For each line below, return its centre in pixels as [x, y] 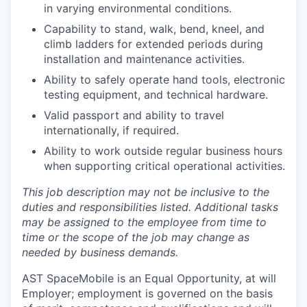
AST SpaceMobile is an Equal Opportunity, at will [149, 278]
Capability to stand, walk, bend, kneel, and [154, 29]
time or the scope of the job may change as [136, 237]
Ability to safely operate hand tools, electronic [164, 79]
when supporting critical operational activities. [164, 166]
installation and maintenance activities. [144, 59]
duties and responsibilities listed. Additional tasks [150, 207]
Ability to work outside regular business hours [163, 151]
